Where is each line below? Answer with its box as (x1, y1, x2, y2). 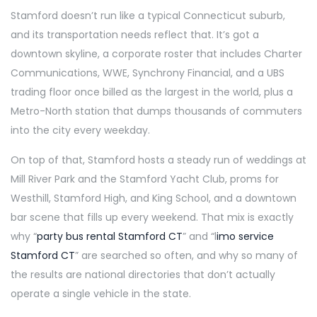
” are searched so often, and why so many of (75, 248, 298, 263)
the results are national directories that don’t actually (11, 267, 275, 282)
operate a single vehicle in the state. (11, 287, 191, 301)
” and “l (183, 229, 217, 244)
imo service (217, 229, 274, 244)
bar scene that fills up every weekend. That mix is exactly (11, 210, 294, 225)
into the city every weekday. (11, 123, 150, 138)
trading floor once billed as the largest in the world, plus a (11, 85, 293, 100)
